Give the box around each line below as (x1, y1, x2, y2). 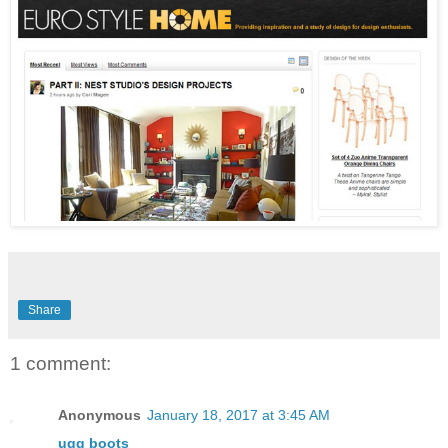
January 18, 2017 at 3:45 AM (147, 407, 330, 424)
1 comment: (10, 352, 111, 374)
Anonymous (58, 407, 141, 424)
